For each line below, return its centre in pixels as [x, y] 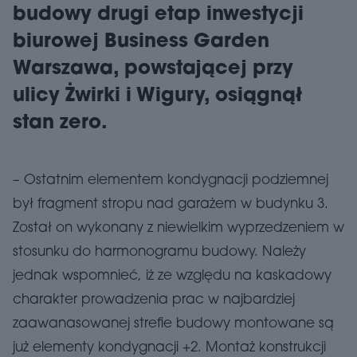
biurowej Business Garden [141, 42]
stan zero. [60, 124]
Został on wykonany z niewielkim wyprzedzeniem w [178, 228]
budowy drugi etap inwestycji [158, 15]
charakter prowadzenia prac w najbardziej [154, 300]
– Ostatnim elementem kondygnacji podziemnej [171, 180]
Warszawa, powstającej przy [153, 69]
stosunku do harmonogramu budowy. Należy [159, 252]
